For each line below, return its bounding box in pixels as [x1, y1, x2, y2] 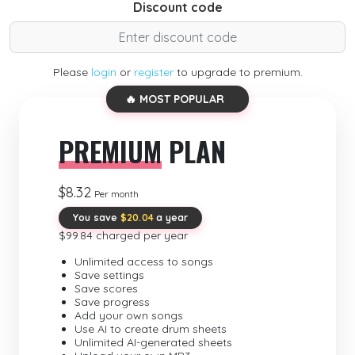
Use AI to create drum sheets [74, 322, 227, 336]
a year [154, 212, 189, 223]
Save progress [74, 295, 150, 309]
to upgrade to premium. [173, 65, 303, 79]
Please [52, 65, 91, 79]
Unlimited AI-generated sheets [74, 335, 232, 349]
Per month [94, 188, 139, 200]
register [133, 65, 174, 79]
